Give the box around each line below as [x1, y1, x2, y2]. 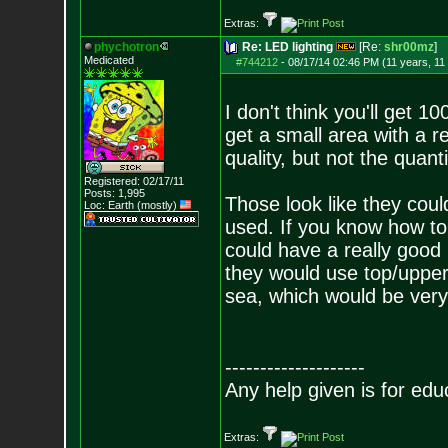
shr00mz [383, 40, 434, 54]
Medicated [83, 54, 134, 66]
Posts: [83, 187, 115, 199]
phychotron [93, 40, 159, 54]
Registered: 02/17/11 [83, 175, 184, 187]
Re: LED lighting [241, 40, 333, 54]
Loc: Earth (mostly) [83, 199, 180, 211]
